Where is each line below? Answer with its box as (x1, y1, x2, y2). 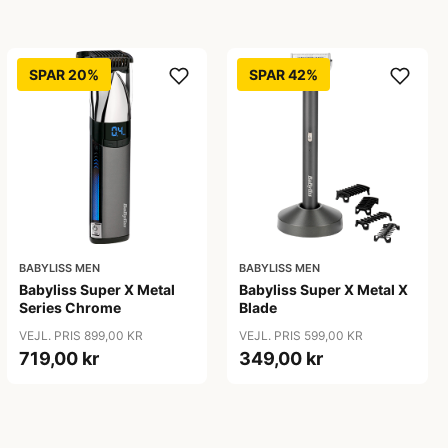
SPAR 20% (28, 65, 99, 83)
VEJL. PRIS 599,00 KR (239, 328, 364, 344)
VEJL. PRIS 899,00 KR (18, 328, 143, 344)
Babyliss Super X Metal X (239, 281, 409, 299)
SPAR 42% (249, 65, 319, 83)
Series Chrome (18, 299, 121, 317)
